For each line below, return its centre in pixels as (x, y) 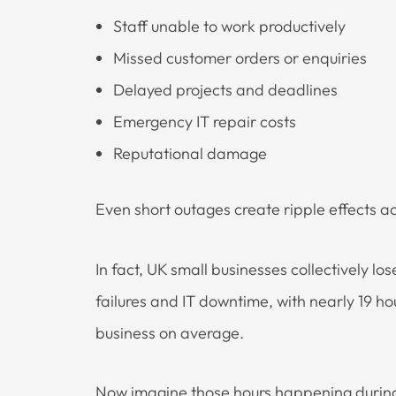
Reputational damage (190, 154)
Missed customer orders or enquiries (240, 58)
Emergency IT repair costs (205, 122)
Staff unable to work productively (229, 27)
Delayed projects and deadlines (225, 90)
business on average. (170, 332)
